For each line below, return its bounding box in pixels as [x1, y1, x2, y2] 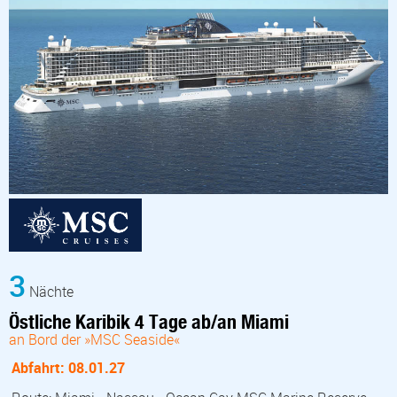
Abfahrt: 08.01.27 [12, 357, 125, 378]
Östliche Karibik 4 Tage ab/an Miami [9, 309, 289, 333]
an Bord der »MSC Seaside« [9, 329, 180, 349]
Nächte [26, 281, 74, 301]
